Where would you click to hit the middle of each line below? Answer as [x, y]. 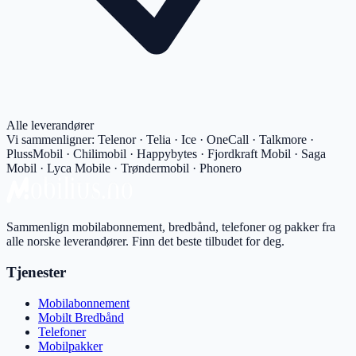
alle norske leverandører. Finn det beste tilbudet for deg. [145, 242]
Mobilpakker [70, 346]
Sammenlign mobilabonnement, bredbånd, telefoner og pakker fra [171, 227]
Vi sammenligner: [50, 140]
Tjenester [36, 273]
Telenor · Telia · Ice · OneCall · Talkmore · [206, 140]
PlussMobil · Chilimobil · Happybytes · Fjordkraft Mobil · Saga [166, 154]
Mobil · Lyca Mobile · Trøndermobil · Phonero [124, 168]
